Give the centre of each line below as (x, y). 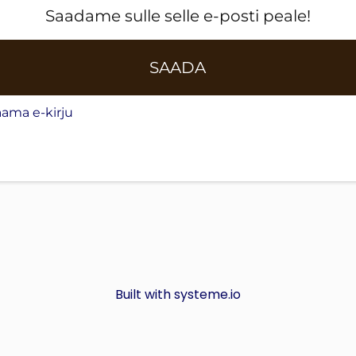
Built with (144, 295)
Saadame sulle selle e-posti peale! (178, 16)
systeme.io (207, 295)
